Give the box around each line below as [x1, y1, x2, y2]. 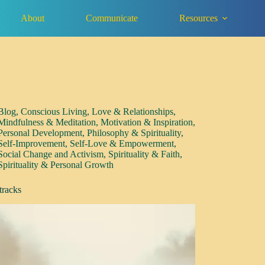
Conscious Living [21, 106, 88, 117]
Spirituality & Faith [108, 149, 180, 159]
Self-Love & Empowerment [70, 138, 174, 148]
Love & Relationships [92, 106, 174, 117]
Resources [179, 12, 218, 23]
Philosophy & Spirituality [87, 128, 182, 138]
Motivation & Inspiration [101, 117, 193, 127]
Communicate [86, 12, 138, 23]
